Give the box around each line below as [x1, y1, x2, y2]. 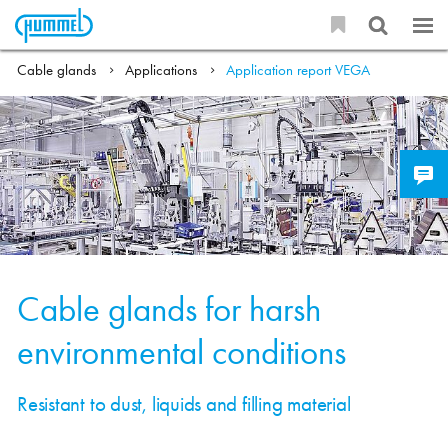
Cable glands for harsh [17, 286, 322, 331]
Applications [125, 60, 198, 81]
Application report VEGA [226, 60, 371, 81]
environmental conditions [17, 329, 355, 374]
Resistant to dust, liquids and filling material [17, 391, 351, 418]
